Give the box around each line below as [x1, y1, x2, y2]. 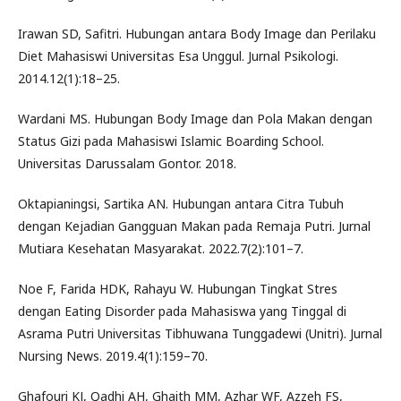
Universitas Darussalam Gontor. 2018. [18, 154, 236, 172]
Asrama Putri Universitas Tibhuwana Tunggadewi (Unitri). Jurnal [18, 324, 382, 342]
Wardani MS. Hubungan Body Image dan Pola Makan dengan [18, 109, 372, 127]
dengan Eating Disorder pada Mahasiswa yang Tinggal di [18, 302, 346, 320]
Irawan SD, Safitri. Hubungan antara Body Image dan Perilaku [18, 24, 376, 42]
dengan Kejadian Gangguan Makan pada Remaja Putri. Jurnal [18, 217, 371, 235]
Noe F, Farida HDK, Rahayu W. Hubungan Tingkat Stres [18, 279, 337, 297]
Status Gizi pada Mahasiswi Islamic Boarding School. [18, 132, 324, 149]
